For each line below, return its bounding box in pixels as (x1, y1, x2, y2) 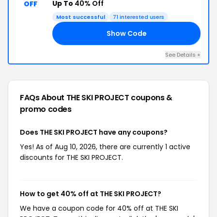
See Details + (165, 51, 201, 59)
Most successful (56, 13, 105, 21)
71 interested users (113, 13, 164, 21)
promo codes (20, 104, 72, 115)
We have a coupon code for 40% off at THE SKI (20, 203, 178, 213)
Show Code (106, 28, 147, 38)
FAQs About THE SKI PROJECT (20, 92, 131, 103)
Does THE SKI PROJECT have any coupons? (20, 127, 168, 137)
